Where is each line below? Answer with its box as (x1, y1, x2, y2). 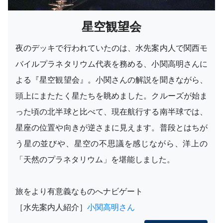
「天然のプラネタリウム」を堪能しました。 (15, 154, 175, 165)
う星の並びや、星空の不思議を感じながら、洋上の (15, 138, 208, 149)
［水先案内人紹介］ (15, 202, 87, 213)
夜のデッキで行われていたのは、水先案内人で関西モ (15, 43, 208, 53)
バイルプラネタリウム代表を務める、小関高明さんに (15, 59, 208, 69)
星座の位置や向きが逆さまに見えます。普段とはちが (15, 122, 208, 133)
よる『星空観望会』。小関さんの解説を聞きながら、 (15, 75, 208, 85)
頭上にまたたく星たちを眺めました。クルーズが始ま (15, 91, 208, 101)
